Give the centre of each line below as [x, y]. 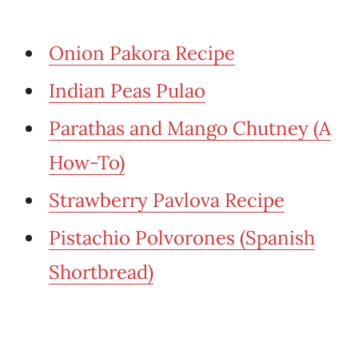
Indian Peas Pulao [127, 91]
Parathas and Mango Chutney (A [190, 129]
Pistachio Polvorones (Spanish [182, 238]
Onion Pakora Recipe [142, 54]
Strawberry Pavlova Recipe [167, 201]
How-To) [87, 163]
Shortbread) [101, 272]
